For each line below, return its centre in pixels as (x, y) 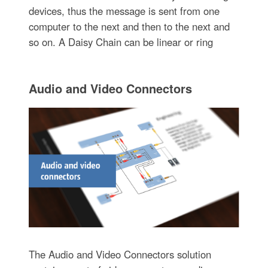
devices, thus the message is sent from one (124, 11)
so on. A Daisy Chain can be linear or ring (121, 42)
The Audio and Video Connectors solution (120, 255)
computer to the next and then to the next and (129, 27)
